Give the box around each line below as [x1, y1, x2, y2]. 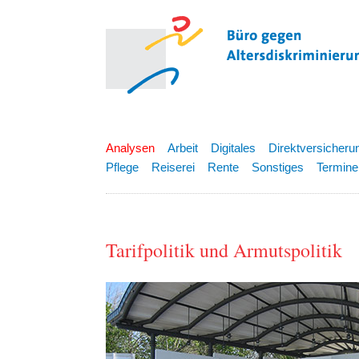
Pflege [106, 160, 139, 174]
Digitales [211, 141, 256, 155]
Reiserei [151, 160, 195, 174]
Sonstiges [252, 160, 304, 174]
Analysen [106, 141, 155, 155]
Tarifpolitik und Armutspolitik [106, 237, 342, 264]
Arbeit [167, 141, 198, 155]
